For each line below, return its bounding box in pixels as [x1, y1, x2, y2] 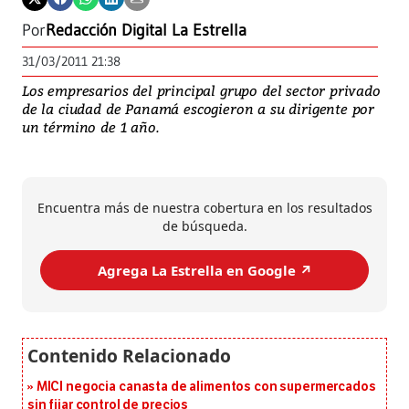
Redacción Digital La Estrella [46, 20, 246, 41]
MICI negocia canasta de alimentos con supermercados [36, 379, 376, 395]
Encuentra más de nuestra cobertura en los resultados [37, 199, 372, 217]
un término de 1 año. [22, 118, 159, 137]
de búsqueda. [162, 217, 247, 236]
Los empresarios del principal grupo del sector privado [22, 81, 381, 100]
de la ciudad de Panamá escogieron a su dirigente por [22, 100, 375, 119]
